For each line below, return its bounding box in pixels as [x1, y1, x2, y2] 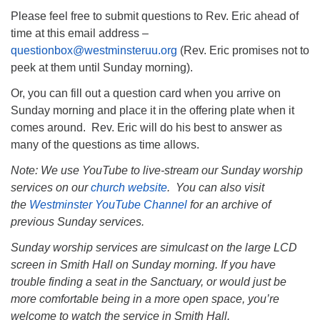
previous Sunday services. [11, 216, 144, 228]
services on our [11, 181, 91, 194]
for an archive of [190, 199, 271, 211]
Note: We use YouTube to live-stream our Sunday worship [11, 164, 303, 176]
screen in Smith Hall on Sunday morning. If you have [11, 259, 276, 271]
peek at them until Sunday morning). [11, 61, 193, 74]
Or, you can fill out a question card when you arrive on [11, 87, 281, 99]
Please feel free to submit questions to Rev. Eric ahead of [11, 10, 299, 22]
